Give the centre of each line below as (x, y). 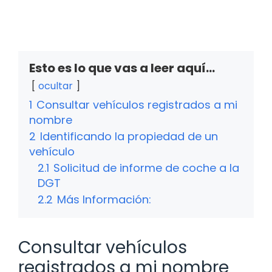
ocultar (56, 86)
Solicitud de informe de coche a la (146, 168)
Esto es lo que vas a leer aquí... (122, 68)
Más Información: (104, 200)
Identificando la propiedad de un (129, 137)
